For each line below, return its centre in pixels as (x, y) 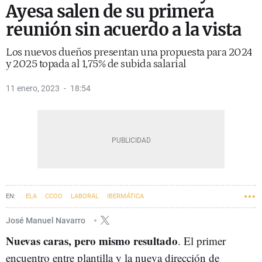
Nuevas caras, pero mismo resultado (92, 241)
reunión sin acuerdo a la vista (124, 30)
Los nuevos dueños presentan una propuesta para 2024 (129, 52)
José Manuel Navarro (46, 220)
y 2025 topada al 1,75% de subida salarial (96, 64)
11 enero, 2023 (33, 88)
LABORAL (85, 196)
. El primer (202, 241)
